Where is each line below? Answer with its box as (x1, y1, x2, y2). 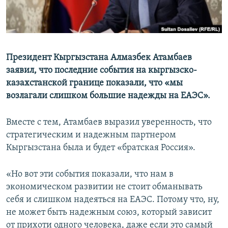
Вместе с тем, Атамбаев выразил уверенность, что (6, 118, 212, 128)
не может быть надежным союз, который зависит (6, 208, 212, 218)
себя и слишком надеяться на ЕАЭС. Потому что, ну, (6, 195, 219, 205)
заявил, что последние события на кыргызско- (6, 66, 197, 76)
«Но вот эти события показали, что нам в (6, 169, 174, 180)
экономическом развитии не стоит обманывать (6, 182, 203, 192)
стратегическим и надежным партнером (6, 130, 176, 140)
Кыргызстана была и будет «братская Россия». (6, 143, 195, 153)
